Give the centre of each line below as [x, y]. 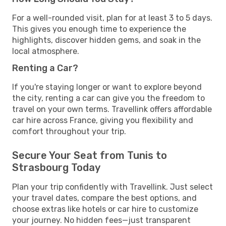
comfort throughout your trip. [69, 131]
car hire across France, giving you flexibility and [103, 120]
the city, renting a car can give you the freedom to [108, 98]
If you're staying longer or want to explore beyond [107, 87]
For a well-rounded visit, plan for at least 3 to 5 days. [112, 18]
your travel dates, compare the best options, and [104, 198]
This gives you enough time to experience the [99, 29]
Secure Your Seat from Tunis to [90, 155]
